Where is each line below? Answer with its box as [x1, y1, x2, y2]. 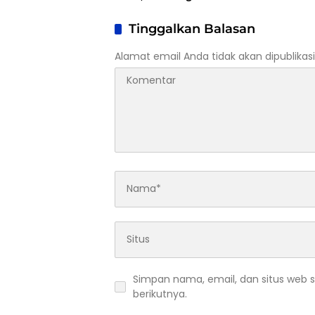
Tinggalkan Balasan [129, 20, 255, 37]
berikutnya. [133, 286, 187, 301]
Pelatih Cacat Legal [115, 2, 214, 15]
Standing [115, 15, 162, 29]
